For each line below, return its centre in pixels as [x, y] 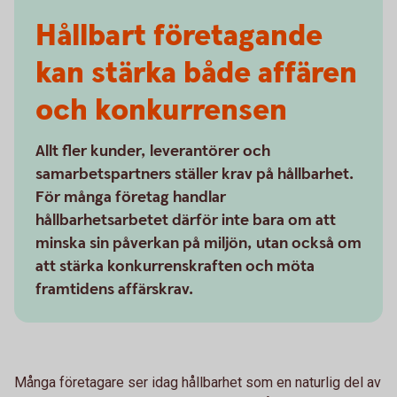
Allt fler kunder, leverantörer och [153, 151]
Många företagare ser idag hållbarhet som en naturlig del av [198, 382]
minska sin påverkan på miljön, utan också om [198, 243]
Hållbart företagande [179, 36]
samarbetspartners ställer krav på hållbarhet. [195, 174]
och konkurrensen [161, 111]
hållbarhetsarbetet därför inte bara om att [186, 220]
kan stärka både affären [196, 74]
